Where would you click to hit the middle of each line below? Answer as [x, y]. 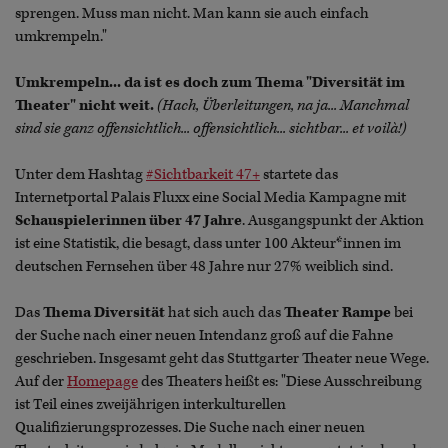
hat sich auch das [224, 312]
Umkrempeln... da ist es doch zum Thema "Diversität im [210, 82]
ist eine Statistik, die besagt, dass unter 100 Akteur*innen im [208, 243]
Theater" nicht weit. [84, 105]
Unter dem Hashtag [80, 174]
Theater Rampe [337, 312]
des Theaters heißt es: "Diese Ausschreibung [280, 381]
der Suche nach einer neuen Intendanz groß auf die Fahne [204, 335]
